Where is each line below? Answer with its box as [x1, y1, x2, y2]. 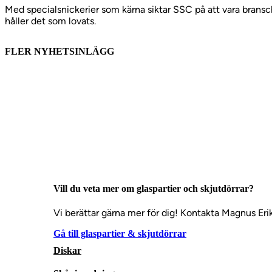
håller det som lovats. [5, 15, 96, 27]
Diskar [53, 245, 81, 256]
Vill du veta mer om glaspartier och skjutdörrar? [53, 183, 254, 194]
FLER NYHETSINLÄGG [5, 46, 114, 56]
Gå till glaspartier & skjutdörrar [53, 228, 186, 239]
